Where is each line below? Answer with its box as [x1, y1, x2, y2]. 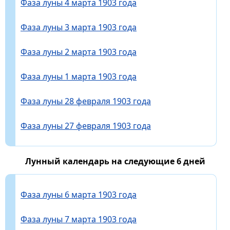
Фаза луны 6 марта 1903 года [21, 188, 137, 200]
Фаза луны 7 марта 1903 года [21, 213, 137, 225]
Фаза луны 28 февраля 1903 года [21, 95, 151, 107]
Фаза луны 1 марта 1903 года [21, 70, 137, 82]
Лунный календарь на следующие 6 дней [25, 155, 205, 167]
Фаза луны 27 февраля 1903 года [21, 120, 151, 131]
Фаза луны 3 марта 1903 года [21, 21, 137, 33]
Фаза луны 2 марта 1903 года [21, 46, 137, 57]
